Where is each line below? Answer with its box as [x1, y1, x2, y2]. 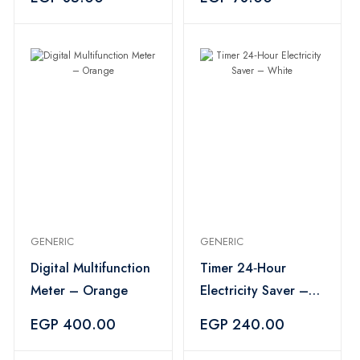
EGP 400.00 [31, 314, 116, 335]
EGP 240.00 [199, 314, 284, 335]
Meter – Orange [31, 281, 128, 300]
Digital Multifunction [31, 259, 150, 277]
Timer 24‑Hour [199, 259, 286, 277]
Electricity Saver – [199, 281, 309, 300]
